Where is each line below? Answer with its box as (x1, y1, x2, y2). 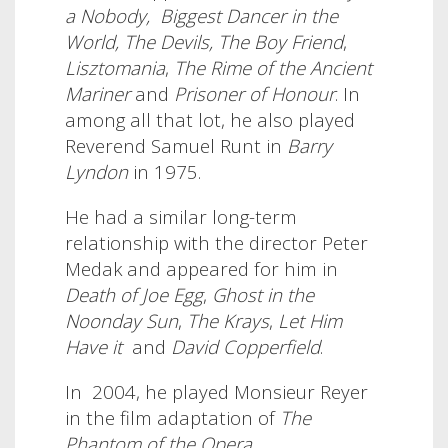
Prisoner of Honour (174, 81, 335, 107)
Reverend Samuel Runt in (65, 133, 287, 159)
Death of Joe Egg (65, 282, 203, 308)
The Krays (187, 308, 269, 334)
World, (65, 29, 119, 55)
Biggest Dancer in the (160, 3, 338, 29)
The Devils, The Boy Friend (124, 29, 343, 55)
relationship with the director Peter (65, 230, 368, 256)
